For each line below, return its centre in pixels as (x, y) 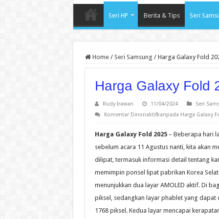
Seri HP (118, 16)
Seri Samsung (133, 57)
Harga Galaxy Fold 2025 (131, 134)
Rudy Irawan (118, 104)
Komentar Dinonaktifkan (135, 115)
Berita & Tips (162, 16)
